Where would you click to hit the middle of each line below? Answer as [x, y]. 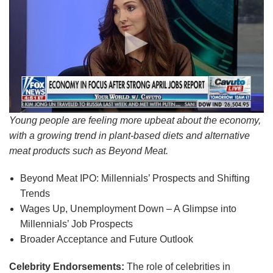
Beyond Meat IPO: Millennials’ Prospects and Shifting [135, 179]
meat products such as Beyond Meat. [89, 151]
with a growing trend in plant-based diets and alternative [129, 136]
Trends [35, 194]
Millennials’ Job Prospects [76, 224]
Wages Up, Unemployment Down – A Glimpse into [128, 209]
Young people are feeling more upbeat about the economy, [135, 121]
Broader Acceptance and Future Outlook [106, 239]
